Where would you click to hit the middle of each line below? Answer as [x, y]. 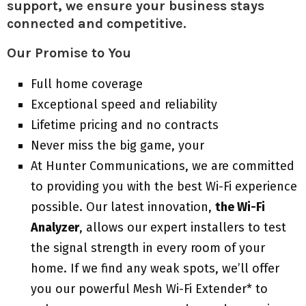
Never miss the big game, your [117, 145]
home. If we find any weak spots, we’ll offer [155, 268]
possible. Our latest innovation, [123, 207]
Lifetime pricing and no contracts [125, 125]
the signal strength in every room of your [148, 248]
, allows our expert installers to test [183, 227]
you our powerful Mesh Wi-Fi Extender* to [149, 289]
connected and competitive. [97, 23]
